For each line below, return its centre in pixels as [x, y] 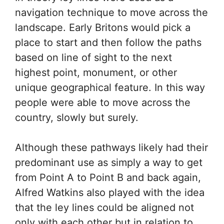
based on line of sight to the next [93, 57]
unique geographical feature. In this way [110, 87]
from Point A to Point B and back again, [108, 177]
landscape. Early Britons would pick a [103, 27]
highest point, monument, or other [96, 72]
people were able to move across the [103, 102]
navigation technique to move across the [111, 12]
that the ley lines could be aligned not [104, 207]
